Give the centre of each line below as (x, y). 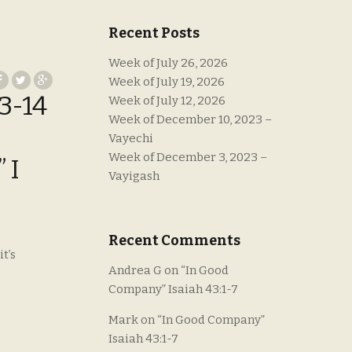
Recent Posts (154, 33)
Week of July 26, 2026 (169, 63)
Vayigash (134, 176)
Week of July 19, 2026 (167, 82)
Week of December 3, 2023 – (188, 158)
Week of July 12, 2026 (167, 101)
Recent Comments (175, 240)
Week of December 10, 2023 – (191, 120)
